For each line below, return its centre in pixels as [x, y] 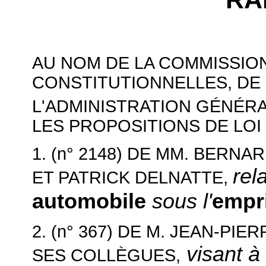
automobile [92, 201]
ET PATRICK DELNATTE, [132, 178]
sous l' [182, 201]
